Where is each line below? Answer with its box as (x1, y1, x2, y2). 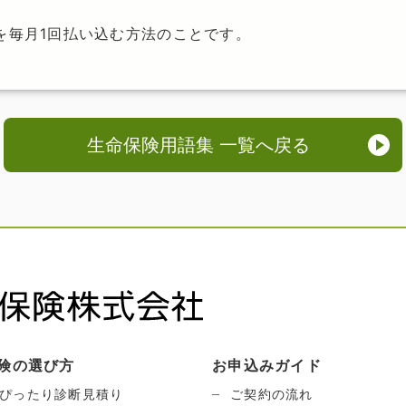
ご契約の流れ (230, 386, 314, 401)
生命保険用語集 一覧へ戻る (87, 134, 310, 156)
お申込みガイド (212, 356, 322, 374)
